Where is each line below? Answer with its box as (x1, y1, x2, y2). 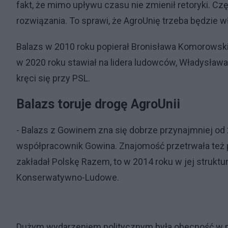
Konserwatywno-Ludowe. (16, 172, 119, 183)
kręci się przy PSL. (16, 72, 90, 83)
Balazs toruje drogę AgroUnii (16, 96, 180, 111)
